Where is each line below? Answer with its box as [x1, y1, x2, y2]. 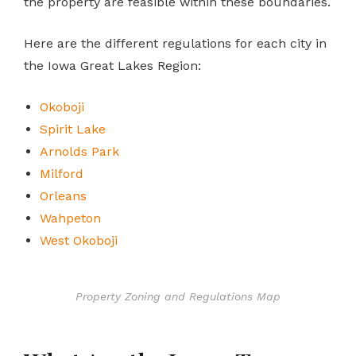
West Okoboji [40, 232, 118, 248]
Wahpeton [40, 210, 101, 226]
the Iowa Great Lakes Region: [24, 57, 201, 73]
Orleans [40, 188, 87, 203]
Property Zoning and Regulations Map [75, 289, 281, 303]
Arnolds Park [40, 143, 119, 159]
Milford [40, 165, 83, 181]
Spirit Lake [40, 121, 106, 137]
